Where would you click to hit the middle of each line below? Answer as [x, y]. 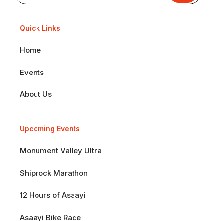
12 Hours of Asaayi [53, 195]
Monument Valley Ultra [61, 150]
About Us [36, 94]
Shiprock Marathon [54, 173]
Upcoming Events [50, 128]
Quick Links [40, 28]
